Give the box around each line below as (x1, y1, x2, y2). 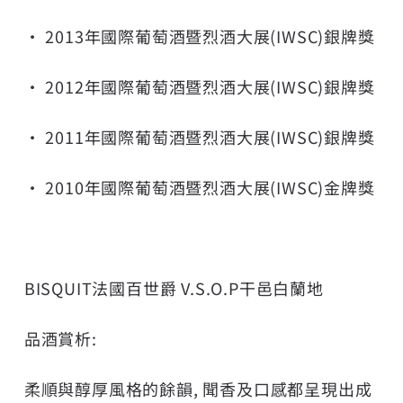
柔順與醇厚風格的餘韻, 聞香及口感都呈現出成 (23, 376, 372, 400)
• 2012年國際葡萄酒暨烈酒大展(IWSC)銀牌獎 (23, 74, 375, 98)
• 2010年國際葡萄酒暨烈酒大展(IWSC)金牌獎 (23, 175, 375, 199)
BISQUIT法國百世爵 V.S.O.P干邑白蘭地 (23, 275, 324, 300)
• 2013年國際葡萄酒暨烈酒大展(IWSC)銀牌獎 (23, 23, 375, 48)
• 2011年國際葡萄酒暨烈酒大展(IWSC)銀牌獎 (23, 124, 375, 148)
